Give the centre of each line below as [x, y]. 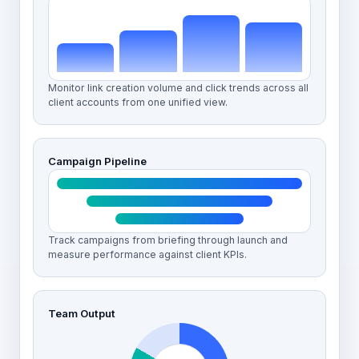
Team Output [82, 313]
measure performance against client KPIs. [147, 254]
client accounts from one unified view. [138, 102]
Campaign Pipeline [97, 161]
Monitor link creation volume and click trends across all [178, 88]
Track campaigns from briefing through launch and [168, 240]
